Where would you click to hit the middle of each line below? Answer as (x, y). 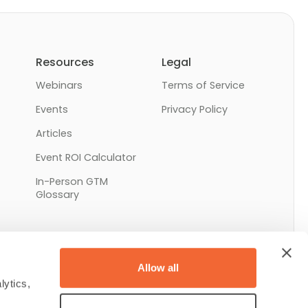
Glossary (57, 194)
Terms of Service (203, 85)
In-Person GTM (71, 181)
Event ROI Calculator (86, 157)
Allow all (158, 267)
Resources (65, 62)
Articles (54, 133)
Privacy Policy (195, 109)
